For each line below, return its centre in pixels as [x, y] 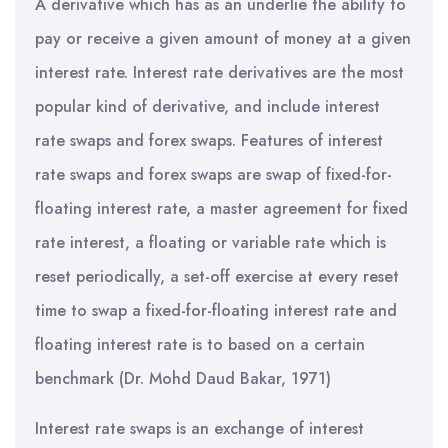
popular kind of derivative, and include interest [207, 106]
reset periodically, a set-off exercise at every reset [217, 276]
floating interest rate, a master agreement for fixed [221, 208]
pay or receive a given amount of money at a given [223, 38]
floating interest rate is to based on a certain [200, 344]
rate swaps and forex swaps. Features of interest [209, 140]
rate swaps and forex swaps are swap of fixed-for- [213, 174]
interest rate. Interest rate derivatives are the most [219, 72]
